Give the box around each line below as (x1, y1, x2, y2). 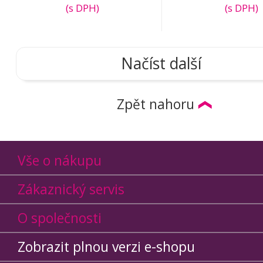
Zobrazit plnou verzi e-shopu (18, 238, 195, 257)
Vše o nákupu (18, 151, 102, 170)
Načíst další (120, 53, 201, 75)
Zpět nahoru (117, 95, 194, 114)
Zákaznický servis (18, 180, 124, 199)
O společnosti (18, 209, 102, 228)
